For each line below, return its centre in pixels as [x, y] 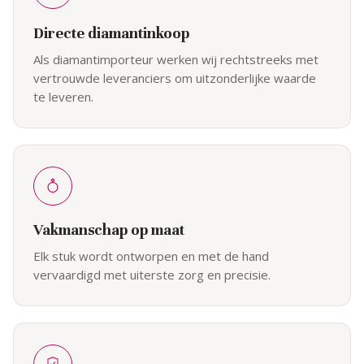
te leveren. [63, 96]
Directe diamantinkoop [111, 32]
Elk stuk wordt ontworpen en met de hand [151, 256]
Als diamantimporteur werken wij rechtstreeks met [176, 59]
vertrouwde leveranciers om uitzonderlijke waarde [175, 78]
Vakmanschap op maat [109, 229]
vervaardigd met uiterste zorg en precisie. [152, 274]
